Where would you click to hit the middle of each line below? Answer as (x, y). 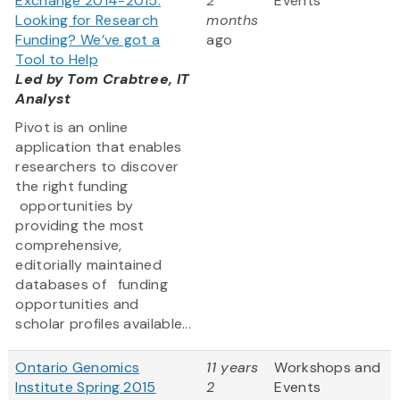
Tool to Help (57, 60)
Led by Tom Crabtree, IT (103, 79)
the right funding (72, 187)
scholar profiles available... (104, 324)
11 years (233, 368)
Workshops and (328, 368)
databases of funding (92, 285)
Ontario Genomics (78, 368)
